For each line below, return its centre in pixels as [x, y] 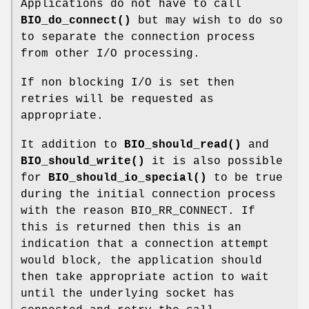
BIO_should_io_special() [128, 178]
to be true [245, 178]
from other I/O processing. [110, 54]
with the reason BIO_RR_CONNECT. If [138, 211]
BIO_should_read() [183, 145]
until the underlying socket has [128, 294]
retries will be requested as [117, 100]
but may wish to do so [207, 21]
